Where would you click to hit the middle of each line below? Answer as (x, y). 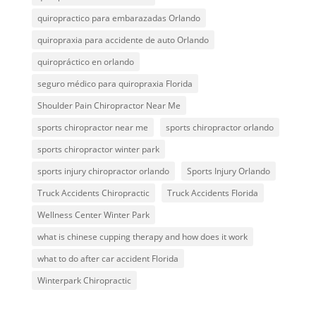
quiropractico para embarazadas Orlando (119, 18)
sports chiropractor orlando (219, 127)
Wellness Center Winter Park (93, 214)
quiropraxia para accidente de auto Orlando (123, 39)
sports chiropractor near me (92, 127)
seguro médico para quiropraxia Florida (115, 83)
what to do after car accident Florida (108, 258)
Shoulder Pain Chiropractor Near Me (109, 105)
